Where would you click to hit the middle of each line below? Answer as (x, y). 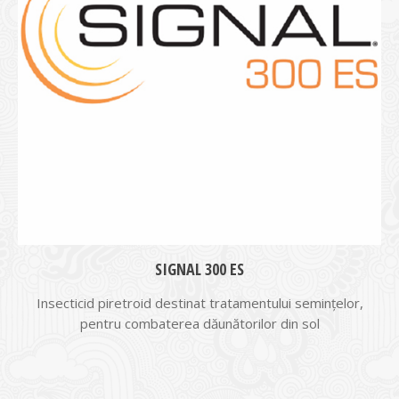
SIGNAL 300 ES (199, 269)
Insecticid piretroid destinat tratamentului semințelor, (199, 303)
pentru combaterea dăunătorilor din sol (199, 323)
